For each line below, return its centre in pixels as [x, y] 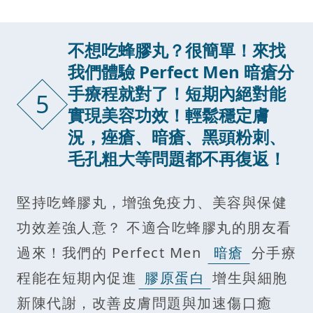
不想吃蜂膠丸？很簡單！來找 [177, 50]
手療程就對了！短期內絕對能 [177, 94]
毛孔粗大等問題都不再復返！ [177, 159]
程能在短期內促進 [77, 278]
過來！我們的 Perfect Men [111, 253]
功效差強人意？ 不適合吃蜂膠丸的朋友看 [154, 228]
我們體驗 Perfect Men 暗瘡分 [181, 72]
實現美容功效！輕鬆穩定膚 [168, 115]
